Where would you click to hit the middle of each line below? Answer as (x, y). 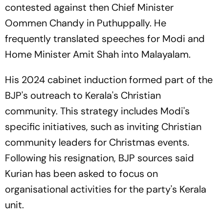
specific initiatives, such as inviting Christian (103, 126)
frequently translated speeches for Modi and (105, 38)
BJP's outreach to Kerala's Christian (83, 95)
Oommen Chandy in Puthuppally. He (86, 23)
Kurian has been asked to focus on (81, 173)
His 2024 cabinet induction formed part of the (109, 79)
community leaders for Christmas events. (97, 142)
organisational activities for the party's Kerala (106, 189)
